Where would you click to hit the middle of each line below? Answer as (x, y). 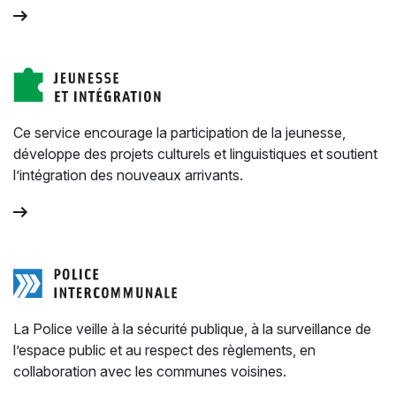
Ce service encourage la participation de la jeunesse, (179, 133)
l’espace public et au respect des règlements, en (164, 350)
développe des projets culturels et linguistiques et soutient (195, 154)
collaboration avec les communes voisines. (150, 371)
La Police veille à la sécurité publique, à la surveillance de (192, 329)
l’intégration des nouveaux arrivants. (128, 175)
